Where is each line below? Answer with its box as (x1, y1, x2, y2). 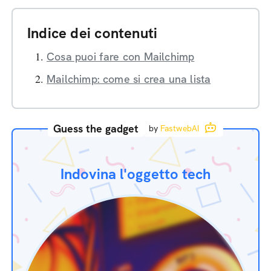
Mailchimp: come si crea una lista (47, 71, 211, 86)
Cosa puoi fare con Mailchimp (47, 49, 195, 64)
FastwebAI (160, 122, 200, 134)
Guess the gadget (53, 121, 139, 135)
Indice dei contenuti (27, 23, 158, 42)
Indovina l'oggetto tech (60, 164, 211, 183)
